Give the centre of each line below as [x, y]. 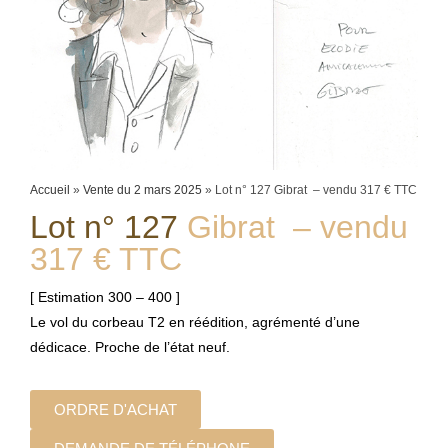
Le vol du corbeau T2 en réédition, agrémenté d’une [195, 321]
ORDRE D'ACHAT [115, 409]
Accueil [50, 189]
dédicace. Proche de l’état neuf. [130, 346]
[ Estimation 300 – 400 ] [105, 296]
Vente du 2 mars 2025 [142, 189]
